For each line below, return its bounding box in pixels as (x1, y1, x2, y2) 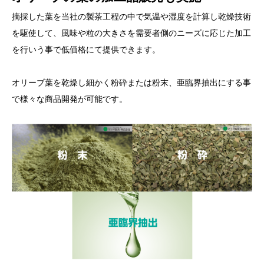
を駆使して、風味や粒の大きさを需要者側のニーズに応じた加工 (12, 28, 251, 38)
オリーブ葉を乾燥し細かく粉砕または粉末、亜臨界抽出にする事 (12, 78, 251, 88)
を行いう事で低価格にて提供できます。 (12, 45, 160, 55)
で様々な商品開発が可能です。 (12, 94, 127, 104)
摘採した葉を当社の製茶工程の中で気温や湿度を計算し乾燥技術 (12, 12, 251, 22)
